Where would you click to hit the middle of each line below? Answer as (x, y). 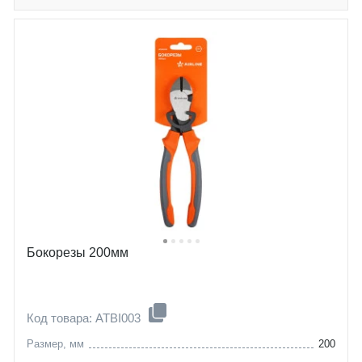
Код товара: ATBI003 (85, 318)
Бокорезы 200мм (78, 252)
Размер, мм (55, 343)
